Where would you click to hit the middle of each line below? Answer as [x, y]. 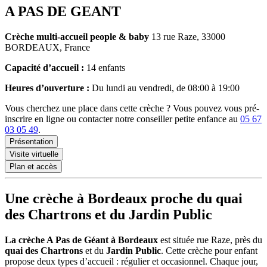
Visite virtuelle [34, 154]
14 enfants [105, 67]
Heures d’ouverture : [47, 88]
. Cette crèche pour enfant [209, 250]
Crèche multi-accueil [47, 36]
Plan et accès [33, 166]
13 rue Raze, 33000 [188, 36]
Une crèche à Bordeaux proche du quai [124, 198]
